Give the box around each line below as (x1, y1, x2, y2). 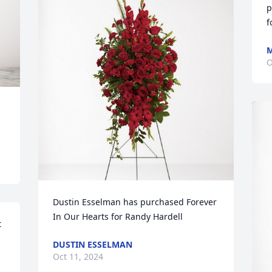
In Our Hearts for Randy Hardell (53, 211, 183, 222)
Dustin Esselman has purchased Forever (53, 196, 217, 208)
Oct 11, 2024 (53, 251, 104, 262)
